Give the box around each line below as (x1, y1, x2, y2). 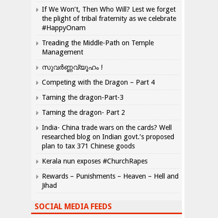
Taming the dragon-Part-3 (42, 93, 124, 102)
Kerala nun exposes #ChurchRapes (42, 157, 147, 165)
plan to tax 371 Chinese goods (42, 142, 135, 150)
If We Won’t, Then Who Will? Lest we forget (42, 5, 176, 14)
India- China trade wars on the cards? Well (42, 124, 172, 132)
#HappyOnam (42, 24, 86, 32)
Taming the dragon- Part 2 (42, 109, 125, 117)
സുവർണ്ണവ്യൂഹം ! (42, 63, 103, 72)
